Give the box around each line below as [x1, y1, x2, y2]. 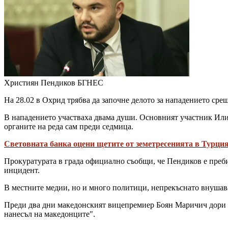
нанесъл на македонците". [4, 210, 95, 219]
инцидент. [4, 166, 40, 175]
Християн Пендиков [4, 78, 75, 88]
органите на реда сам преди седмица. [4, 122, 133, 131]
